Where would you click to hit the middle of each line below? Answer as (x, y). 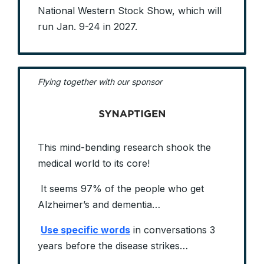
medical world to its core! (94, 164)
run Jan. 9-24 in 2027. (88, 27)
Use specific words (85, 230)
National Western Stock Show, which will (130, 11)
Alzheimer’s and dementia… (99, 205)
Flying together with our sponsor (100, 82)
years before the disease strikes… (113, 246)
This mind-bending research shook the (124, 148)
